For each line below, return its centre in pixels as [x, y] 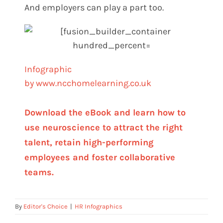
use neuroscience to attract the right [104, 127]
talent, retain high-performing [89, 142]
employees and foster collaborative [100, 157]
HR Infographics [99, 206]
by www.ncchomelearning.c [80, 83]
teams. [39, 172]
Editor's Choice [46, 206]
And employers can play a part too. [94, 7]
